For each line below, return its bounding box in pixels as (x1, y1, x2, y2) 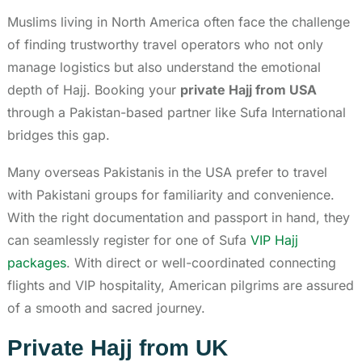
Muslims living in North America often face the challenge (7, 13, 350, 30)
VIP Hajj (250, 231, 298, 248)
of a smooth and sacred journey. (7, 299, 205, 316)
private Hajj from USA (180, 81, 317, 98)
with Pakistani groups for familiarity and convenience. (7, 186, 335, 203)
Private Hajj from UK (7, 335, 228, 360)
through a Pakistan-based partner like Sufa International (7, 103, 346, 120)
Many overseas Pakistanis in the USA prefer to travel (7, 163, 327, 180)
